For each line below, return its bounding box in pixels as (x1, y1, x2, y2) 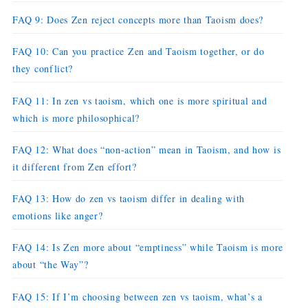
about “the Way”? (12, 258, 89, 272)
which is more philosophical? (12, 111, 140, 124)
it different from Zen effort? (12, 159, 137, 173)
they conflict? (12, 62, 74, 76)
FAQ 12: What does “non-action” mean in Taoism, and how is (12, 142, 281, 156)
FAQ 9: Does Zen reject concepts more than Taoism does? (12, 12, 264, 26)
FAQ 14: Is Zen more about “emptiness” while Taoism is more (12, 241, 283, 254)
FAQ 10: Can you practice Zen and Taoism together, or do (12, 45, 265, 58)
